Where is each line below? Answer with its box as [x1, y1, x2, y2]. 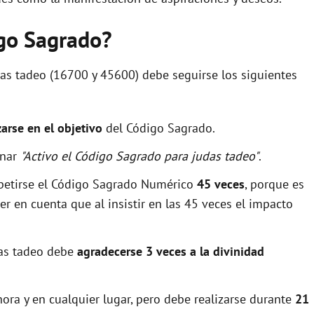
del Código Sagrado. [102, 119, 215, 136]
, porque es [245, 175, 304, 192]
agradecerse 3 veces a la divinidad [77, 243, 264, 259]
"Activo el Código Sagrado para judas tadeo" [20, 147, 259, 164]
